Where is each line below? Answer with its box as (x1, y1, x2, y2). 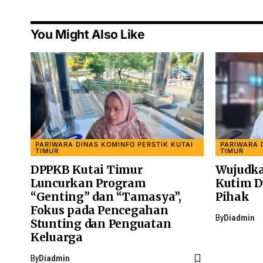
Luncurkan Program (31, 176, 146, 190)
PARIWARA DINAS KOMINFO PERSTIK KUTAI (35, 140, 193, 149)
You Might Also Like (31, 26, 145, 42)
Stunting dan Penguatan (31, 216, 171, 231)
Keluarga (31, 230, 83, 244)
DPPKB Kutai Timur (31, 162, 143, 177)
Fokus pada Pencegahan (31, 203, 168, 217)
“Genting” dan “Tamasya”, (31, 189, 181, 204)
